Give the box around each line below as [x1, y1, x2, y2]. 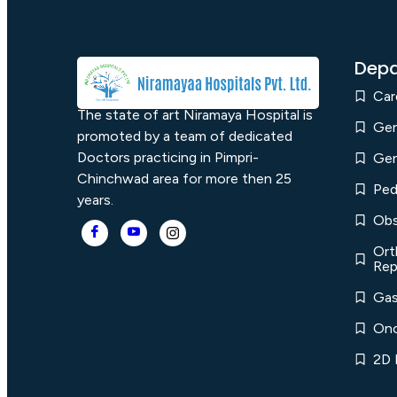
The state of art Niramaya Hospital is [77, 106, 313, 124]
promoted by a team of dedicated [77, 128, 292, 145]
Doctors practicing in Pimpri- [77, 149, 259, 167]
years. [77, 191, 113, 209]
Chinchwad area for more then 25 [77, 170, 292, 188]
